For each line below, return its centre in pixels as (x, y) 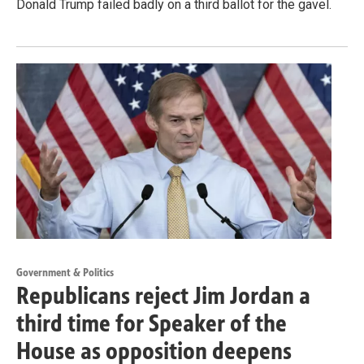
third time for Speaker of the (152, 324)
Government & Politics (65, 273)
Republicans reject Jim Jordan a (163, 296)
